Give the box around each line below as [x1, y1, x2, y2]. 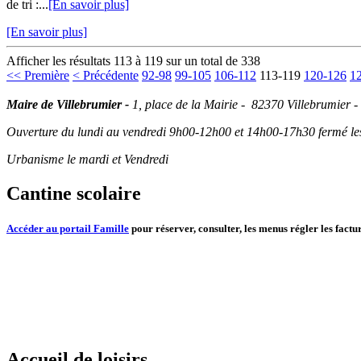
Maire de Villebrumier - [6, 98, 132, 112]
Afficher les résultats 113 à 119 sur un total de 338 [6, 54, 260, 68]
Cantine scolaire [6, 182, 141, 204]
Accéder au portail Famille [6, 222, 129, 235]
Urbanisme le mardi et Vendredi [6, 152, 168, 167]
